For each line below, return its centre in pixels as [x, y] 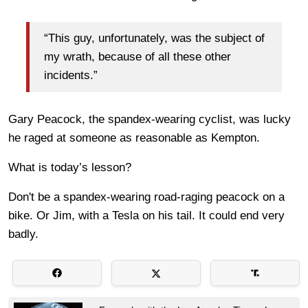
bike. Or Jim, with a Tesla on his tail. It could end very [146, 215]
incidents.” [74, 76]
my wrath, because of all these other [137, 57]
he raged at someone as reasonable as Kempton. [137, 137]
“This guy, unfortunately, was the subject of [154, 38]
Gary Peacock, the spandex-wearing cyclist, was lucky [150, 119]
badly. [23, 234]
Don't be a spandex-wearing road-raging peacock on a [146, 197]
